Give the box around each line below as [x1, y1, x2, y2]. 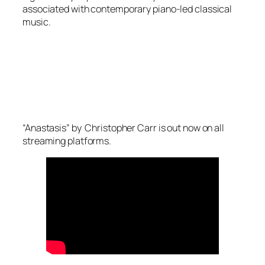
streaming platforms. [22, 134, 111, 148]
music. [22, 15, 51, 28]
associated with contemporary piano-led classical [22, 2, 232, 15]
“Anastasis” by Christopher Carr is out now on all [22, 121, 224, 135]
